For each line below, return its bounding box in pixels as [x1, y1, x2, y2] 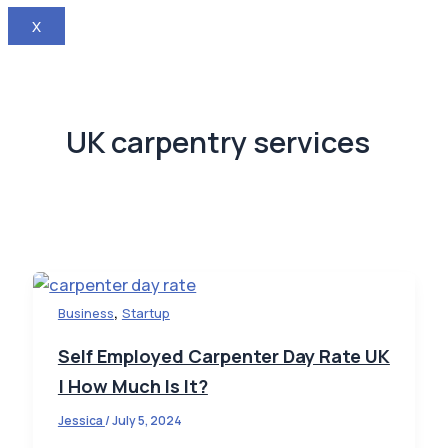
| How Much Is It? [57, 374, 208, 399]
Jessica [57, 412, 105, 430]
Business [57, 304, 114, 323]
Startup [121, 304, 170, 323]
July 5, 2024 [111, 412, 182, 430]
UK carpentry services [66, 122, 371, 163]
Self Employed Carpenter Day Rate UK [57, 344, 390, 369]
